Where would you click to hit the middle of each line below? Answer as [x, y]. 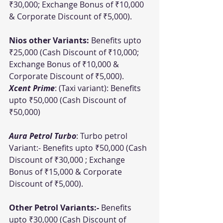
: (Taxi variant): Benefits [99, 88]
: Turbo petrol [103, 136]
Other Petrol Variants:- [54, 208]
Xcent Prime [32, 88]
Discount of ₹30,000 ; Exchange [68, 160]
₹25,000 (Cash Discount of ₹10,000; [75, 52]
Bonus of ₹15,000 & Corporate [66, 172]
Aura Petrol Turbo [43, 136]
